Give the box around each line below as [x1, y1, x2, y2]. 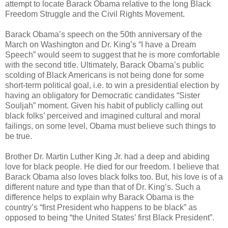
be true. [5, 132, 32, 141]
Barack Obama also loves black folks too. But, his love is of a [5, 173, 223, 182]
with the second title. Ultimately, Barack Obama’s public [5, 61, 204, 70]
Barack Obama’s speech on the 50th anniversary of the [5, 30, 202, 39]
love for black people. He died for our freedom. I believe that [5, 162, 219, 172]
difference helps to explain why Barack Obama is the [5, 193, 194, 202]
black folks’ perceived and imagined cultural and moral [5, 111, 201, 121]
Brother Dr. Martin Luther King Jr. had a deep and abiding [5, 152, 210, 161]
